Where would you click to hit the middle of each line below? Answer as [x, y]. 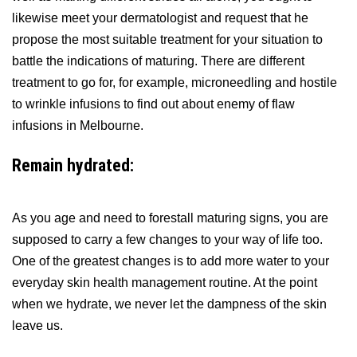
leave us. [37, 326]
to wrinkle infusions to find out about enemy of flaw [153, 104]
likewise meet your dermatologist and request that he [160, 18]
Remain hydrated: [73, 165]
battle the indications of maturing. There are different [158, 61]
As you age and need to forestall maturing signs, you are [170, 218]
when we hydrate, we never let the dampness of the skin [169, 304]
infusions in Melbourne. [78, 125]
